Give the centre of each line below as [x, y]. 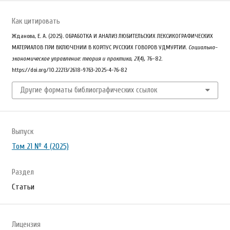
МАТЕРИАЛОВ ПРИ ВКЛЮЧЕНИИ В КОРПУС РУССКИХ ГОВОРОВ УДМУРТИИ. [100, 47]
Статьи [23, 187]
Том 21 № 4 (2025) [40, 146]
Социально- [203, 47]
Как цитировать [36, 21]
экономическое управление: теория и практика [71, 58]
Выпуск [22, 131]
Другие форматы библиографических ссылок [88, 90]
